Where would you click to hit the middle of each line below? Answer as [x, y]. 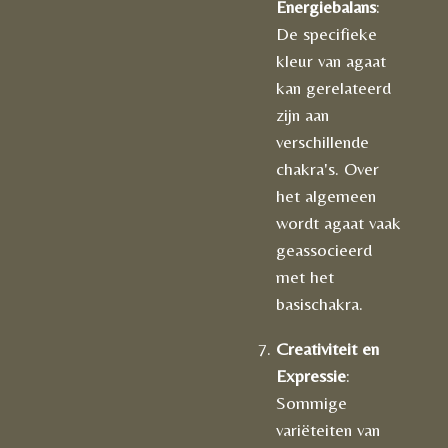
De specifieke [326, 34]
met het [305, 277]
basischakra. [319, 304]
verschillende [322, 142]
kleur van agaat [331, 61]
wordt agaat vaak [338, 223]
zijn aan [302, 115]
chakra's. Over [327, 169]
